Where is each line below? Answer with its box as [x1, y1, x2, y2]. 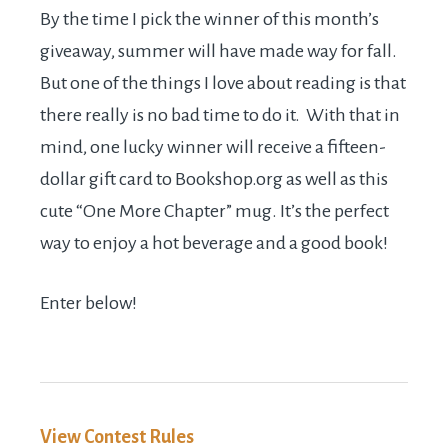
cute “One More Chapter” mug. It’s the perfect [40, 201, 389, 221]
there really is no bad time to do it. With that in [40, 105, 400, 125]
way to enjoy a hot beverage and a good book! [40, 233, 388, 253]
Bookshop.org [175, 169, 283, 189]
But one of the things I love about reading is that [40, 73, 406, 93]
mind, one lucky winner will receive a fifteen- [40, 137, 386, 157]
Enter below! [40, 293, 137, 313]
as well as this [283, 169, 388, 189]
